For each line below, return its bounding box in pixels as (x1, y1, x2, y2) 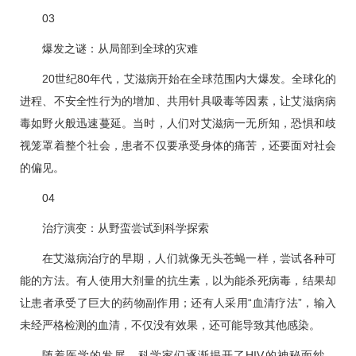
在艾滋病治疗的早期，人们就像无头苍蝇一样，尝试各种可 (42, 252, 336, 265)
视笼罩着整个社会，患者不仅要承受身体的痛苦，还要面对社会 (20, 139, 336, 153)
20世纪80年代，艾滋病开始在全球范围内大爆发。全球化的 (42, 72, 336, 86)
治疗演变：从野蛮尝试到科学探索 (42, 222, 209, 235)
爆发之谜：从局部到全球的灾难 (42, 42, 198, 56)
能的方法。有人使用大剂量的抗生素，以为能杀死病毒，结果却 (20, 274, 336, 288)
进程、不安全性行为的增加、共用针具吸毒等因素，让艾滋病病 (20, 95, 336, 108)
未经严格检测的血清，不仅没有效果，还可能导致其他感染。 (20, 319, 320, 332)
